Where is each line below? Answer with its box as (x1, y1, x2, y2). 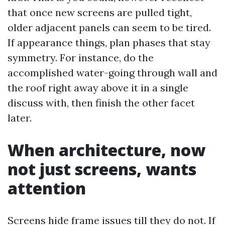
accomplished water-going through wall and (8, 66, 217, 79)
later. (8, 111, 32, 124)
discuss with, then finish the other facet (8, 96, 195, 109)
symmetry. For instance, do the (8, 51, 154, 64)
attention (8, 177, 86, 199)
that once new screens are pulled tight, (8, 6, 192, 19)
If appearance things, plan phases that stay (8, 36, 210, 49)
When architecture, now (8, 139, 205, 161)
